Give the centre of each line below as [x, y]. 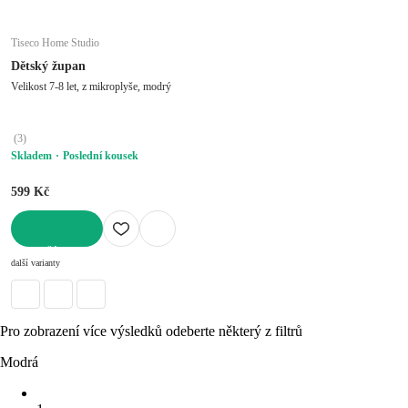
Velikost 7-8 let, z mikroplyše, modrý [91, 86]
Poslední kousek [101, 155]
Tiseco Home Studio [55, 42]
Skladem [31, 155]
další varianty [36, 262]
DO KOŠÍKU [42, 253]
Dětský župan [48, 66]
